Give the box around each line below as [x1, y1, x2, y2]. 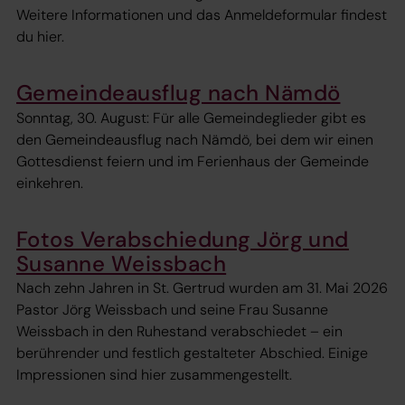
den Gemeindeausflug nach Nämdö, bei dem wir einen [16, 129, 373, 149]
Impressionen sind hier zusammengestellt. [16, 365, 292, 385]
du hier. [16, 27, 64, 47]
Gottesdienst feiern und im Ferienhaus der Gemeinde [16, 151, 369, 171]
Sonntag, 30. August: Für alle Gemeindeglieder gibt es [16, 108, 366, 127]
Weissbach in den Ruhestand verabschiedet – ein [16, 322, 343, 342]
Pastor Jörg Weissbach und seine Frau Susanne [16, 300, 328, 320]
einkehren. [16, 173, 83, 193]
